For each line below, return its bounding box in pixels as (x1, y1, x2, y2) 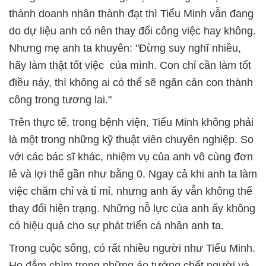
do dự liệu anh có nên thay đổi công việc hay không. (9, 25, 256, 37)
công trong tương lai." (9, 94, 112, 106)
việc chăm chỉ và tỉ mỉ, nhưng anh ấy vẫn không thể (9, 185, 252, 197)
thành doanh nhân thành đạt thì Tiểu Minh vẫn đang (9, 8, 254, 20)
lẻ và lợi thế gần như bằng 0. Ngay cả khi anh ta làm (9, 168, 257, 180)
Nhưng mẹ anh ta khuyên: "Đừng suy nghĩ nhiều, (9, 42, 241, 54)
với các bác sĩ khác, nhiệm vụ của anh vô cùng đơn (9, 151, 253, 163)
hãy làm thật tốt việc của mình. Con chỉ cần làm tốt (9, 59, 251, 71)
